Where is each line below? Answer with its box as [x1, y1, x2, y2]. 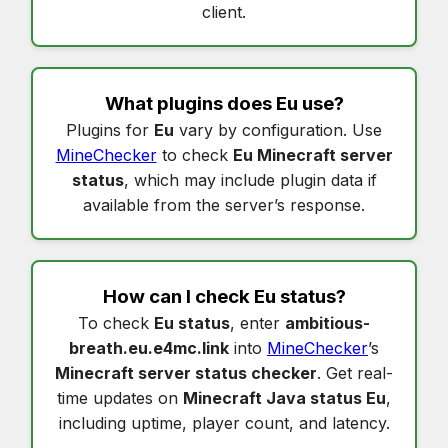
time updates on [57, 388, 183, 409]
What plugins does [104, 92, 276, 116]
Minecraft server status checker [55, 363, 317, 384]
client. [202, 2, 246, 23]
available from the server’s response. [83, 195, 365, 216]
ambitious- [285, 313, 370, 334]
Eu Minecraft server [232, 145, 393, 166]
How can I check [102, 285, 254, 309]
